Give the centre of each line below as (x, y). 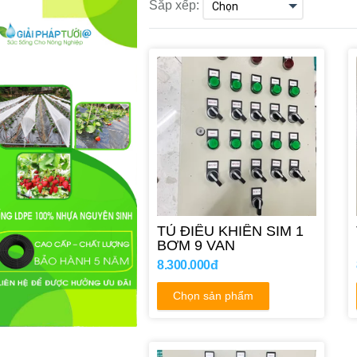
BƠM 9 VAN (196, 245)
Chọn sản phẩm (213, 295)
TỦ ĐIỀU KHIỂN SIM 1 (230, 230)
